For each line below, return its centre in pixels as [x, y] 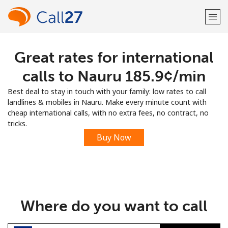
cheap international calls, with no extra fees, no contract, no [108, 113]
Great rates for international [114, 58]
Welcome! [114, 56]
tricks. [17, 123]
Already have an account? [96, 85]
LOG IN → [158, 85]
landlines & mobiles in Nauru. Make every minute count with [107, 102]
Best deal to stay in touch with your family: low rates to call [107, 91]
